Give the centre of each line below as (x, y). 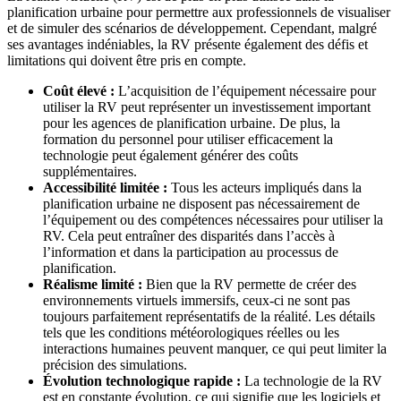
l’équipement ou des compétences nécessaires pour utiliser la (213, 220)
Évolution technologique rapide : (142, 381)
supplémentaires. (90, 172)
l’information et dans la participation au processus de (191, 252)
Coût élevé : (79, 91)
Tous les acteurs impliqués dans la (264, 188)
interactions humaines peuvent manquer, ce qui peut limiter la (215, 349)
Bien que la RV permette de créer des (249, 285)
